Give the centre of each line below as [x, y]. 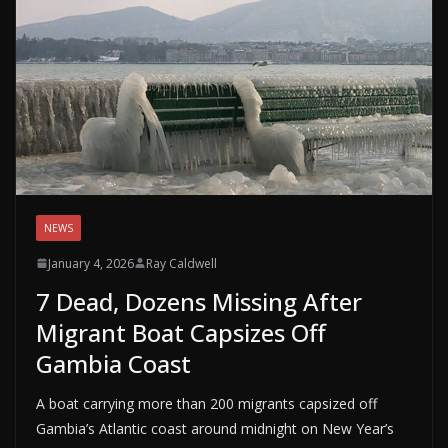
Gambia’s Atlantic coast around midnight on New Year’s [215, 428]
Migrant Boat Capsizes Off [181, 332]
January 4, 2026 [91, 263]
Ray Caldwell [181, 263]
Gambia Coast [113, 363]
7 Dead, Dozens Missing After [199, 301]
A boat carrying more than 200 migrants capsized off [206, 403]
